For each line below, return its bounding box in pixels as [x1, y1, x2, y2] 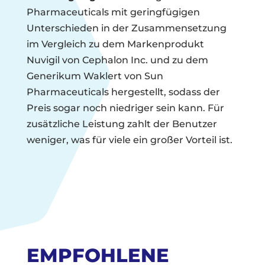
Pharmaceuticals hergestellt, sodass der [26, 86, 220, 98]
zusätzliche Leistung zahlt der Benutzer [26, 118, 217, 130]
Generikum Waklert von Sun [26, 70, 163, 82]
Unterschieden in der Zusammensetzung [26, 22, 227, 34]
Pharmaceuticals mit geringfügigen [26, 7, 200, 18]
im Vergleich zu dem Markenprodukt [26, 38, 204, 50]
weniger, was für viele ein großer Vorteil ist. [26, 134, 232, 146]
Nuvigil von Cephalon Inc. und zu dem [26, 54, 208, 66]
